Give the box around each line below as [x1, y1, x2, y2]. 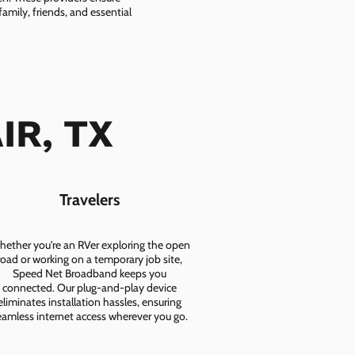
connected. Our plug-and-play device [2, 281, 177, 296]
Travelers [59, 190, 120, 210]
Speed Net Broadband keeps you [13, 266, 166, 281]
